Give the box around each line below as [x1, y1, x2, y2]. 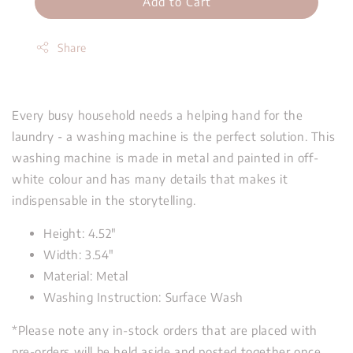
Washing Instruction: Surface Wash [43, 289, 243, 304]
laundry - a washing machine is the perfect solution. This [12, 128, 336, 143]
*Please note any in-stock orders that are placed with [12, 322, 318, 337]
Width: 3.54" [43, 247, 114, 262]
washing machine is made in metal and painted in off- [12, 150, 319, 165]
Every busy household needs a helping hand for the [12, 107, 303, 122]
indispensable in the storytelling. [12, 192, 196, 207]
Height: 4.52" [43, 225, 117, 240]
